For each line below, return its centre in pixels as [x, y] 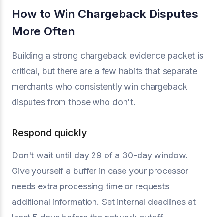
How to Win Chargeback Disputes [105, 14]
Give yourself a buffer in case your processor [100, 171]
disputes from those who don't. [74, 102]
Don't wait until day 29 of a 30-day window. [100, 155]
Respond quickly [49, 133]
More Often [43, 31]
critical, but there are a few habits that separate [104, 71]
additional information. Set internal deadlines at [104, 202]
